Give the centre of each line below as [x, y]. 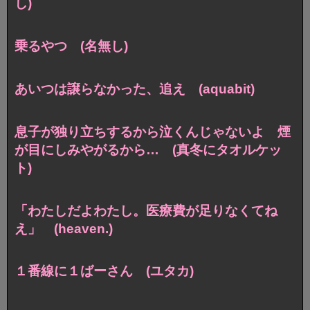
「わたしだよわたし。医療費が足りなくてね [146, 210]
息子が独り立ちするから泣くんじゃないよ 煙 [153, 131]
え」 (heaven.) [64, 228]
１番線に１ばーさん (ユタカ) [104, 271]
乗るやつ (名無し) [71, 46]
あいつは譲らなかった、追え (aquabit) [135, 89]
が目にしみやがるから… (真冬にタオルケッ [148, 149]
